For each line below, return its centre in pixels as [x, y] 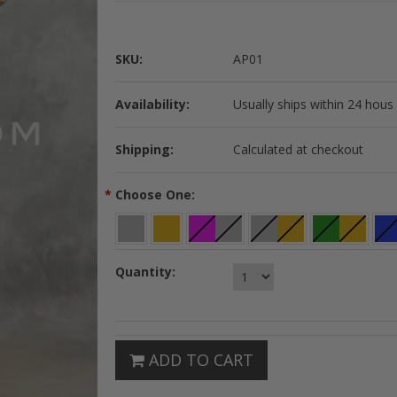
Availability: [152, 104]
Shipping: [144, 149]
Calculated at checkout [298, 149]
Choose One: [155, 195]
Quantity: [145, 272]
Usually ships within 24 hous [313, 104]
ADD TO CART [199, 360]
